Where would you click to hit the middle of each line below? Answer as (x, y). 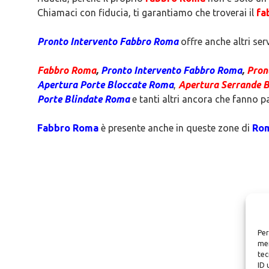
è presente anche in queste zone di (175, 128)
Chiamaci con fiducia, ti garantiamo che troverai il (147, 13)
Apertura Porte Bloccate (93, 85)
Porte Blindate (71, 99)
